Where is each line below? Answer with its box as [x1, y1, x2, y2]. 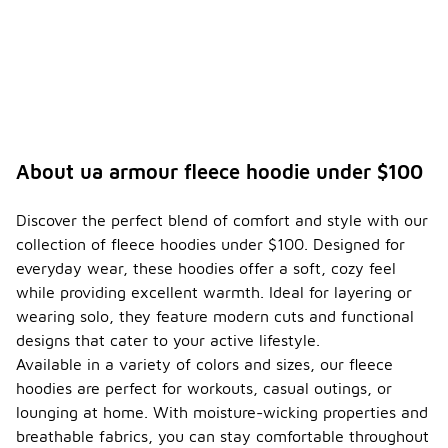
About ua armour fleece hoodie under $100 [16, 160, 423, 184]
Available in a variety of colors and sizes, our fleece [16, 355, 393, 374]
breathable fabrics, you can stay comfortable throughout [16, 427, 429, 446]
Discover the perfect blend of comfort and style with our [16, 211, 428, 230]
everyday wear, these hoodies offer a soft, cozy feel [16, 259, 396, 278]
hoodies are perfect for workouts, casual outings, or [16, 379, 392, 398]
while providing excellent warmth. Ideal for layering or [16, 283, 412, 302]
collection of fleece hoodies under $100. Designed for [16, 235, 405, 254]
